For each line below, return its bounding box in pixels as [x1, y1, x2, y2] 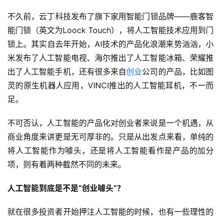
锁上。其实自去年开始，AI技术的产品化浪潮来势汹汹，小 [7, 39, 214, 49]
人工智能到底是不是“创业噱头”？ [7, 183, 125, 193]
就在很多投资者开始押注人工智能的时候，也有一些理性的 [7, 207, 214, 217]
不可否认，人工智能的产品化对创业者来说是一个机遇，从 [7, 118, 214, 128]
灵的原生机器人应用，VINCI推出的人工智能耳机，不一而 [7, 80, 214, 91]
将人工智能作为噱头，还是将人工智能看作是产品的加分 [7, 146, 214, 156]
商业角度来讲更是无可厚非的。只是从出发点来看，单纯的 [7, 132, 214, 142]
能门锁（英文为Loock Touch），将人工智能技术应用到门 [7, 25, 214, 36]
